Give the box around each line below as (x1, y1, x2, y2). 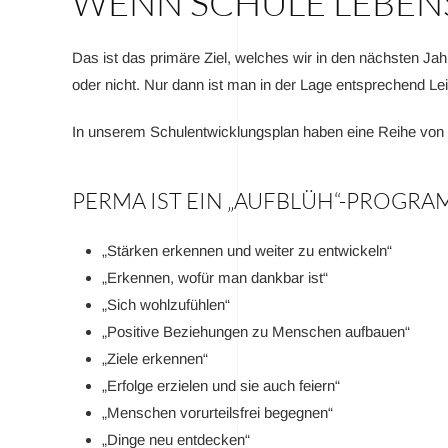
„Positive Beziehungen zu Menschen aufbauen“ (102, 323, 410, 340)
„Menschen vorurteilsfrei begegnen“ (102, 404, 333, 421)
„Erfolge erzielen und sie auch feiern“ (102, 377, 340, 394)
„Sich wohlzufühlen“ (102, 296, 230, 313)
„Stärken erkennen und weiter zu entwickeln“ (102, 242, 392, 259)
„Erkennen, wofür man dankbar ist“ (102, 269, 328, 286)
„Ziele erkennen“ (102, 350, 208, 367)
